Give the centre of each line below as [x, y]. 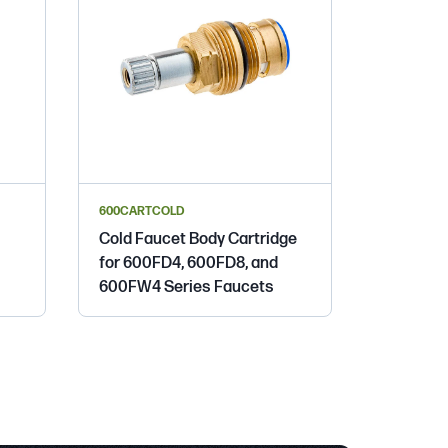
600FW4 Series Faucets [186, 287]
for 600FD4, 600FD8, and [188, 263]
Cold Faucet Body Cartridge [198, 239]
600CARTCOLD [141, 211]
